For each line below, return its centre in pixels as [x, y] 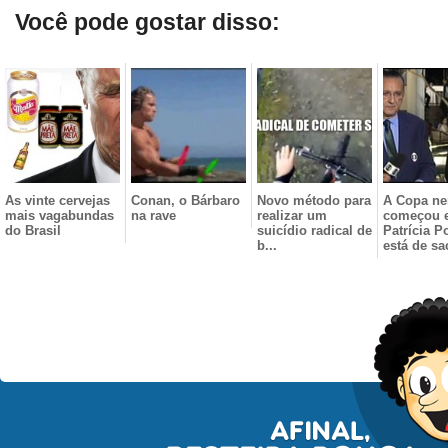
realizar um [292, 215]
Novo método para [314, 200]
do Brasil [33, 230]
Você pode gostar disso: [147, 22]
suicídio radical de [314, 230]
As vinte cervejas [57, 200]
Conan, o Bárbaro [185, 200]
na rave [153, 215]
